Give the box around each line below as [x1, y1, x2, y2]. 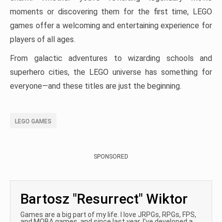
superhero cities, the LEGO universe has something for [10, 67, 212, 77]
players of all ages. [10, 34, 75, 44]
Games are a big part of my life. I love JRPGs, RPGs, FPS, [20, 210, 196, 219]
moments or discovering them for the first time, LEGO [10, 6, 212, 16]
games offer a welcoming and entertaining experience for [10, 20, 212, 30]
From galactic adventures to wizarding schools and [10, 53, 212, 63]
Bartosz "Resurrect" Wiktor [20, 190, 188, 207]
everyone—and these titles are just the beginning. [10, 81, 181, 91]
